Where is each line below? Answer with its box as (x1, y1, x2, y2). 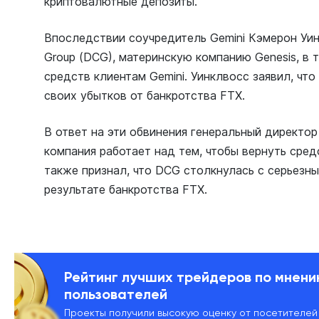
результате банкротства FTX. (44, 182, 207, 197)
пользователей (64, 286, 167, 303)
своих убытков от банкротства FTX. (44, 88, 245, 103)
